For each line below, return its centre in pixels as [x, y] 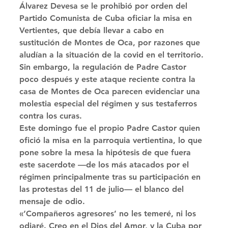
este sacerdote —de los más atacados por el [105, 165]
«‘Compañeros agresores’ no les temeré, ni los [109, 213]
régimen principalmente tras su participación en [111, 177]
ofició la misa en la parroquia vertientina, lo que [112, 140]
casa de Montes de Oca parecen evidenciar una [111, 91]
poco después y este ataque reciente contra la [109, 79]
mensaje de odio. [53, 201]
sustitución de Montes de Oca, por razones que [111, 42]
